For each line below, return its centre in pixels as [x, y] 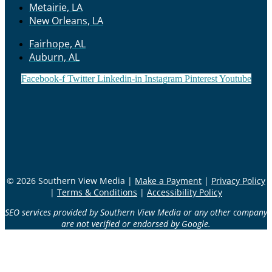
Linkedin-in [119, 78]
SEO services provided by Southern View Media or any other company [136, 212]
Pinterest [201, 78]
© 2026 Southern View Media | [71, 180]
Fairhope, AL [57, 43]
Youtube [235, 78]
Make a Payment [168, 180]
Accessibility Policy [185, 192]
